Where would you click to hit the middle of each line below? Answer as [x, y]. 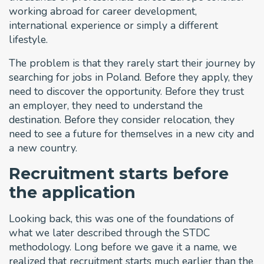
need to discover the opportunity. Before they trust [126, 91]
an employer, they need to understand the [106, 105]
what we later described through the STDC [109, 232]
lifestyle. [28, 39]
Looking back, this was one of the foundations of [121, 218]
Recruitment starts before [119, 173]
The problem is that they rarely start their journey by [132, 63]
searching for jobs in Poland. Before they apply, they [131, 77]
